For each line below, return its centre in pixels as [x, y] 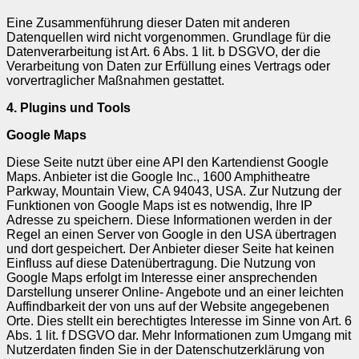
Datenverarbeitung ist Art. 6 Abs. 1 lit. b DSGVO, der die [163, 51]
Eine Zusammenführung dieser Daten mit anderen [148, 22]
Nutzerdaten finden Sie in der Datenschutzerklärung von [165, 349]
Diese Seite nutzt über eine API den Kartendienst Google [167, 162]
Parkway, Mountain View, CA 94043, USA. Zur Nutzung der [174, 191]
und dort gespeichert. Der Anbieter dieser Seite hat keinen [170, 248]
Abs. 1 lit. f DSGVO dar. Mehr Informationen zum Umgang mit [179, 335]
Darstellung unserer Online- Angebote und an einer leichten [175, 292]
